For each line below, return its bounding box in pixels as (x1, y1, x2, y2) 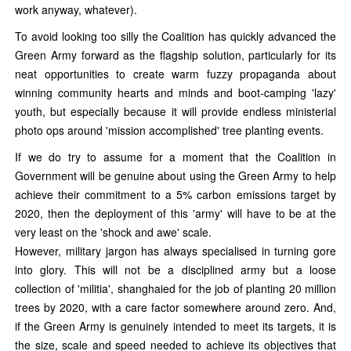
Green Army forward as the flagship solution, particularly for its (15, 46, 336, 63)
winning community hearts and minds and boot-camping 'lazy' (15, 84, 336, 100)
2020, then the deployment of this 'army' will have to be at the (15, 204, 336, 221)
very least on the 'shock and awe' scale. (15, 223, 212, 240)
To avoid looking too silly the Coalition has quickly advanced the (15, 27, 336, 44)
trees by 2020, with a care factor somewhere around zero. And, (15, 299, 336, 315)
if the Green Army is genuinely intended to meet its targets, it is (15, 317, 336, 334)
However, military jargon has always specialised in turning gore (15, 242, 336, 259)
